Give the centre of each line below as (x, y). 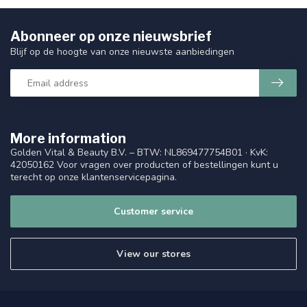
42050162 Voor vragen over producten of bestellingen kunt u (144, 165)
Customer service (153, 211)
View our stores (153, 254)
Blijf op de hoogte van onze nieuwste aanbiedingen (122, 52)
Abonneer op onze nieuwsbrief (111, 37)
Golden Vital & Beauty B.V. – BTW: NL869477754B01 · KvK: (139, 153)
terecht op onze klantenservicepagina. (94, 177)
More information (68, 139)
